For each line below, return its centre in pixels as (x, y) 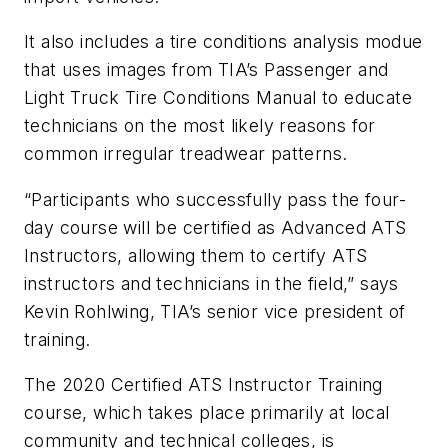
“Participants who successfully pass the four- (215, 199)
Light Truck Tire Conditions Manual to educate (218, 98)
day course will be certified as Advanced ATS (215, 227)
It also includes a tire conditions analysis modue (223, 42)
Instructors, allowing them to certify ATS (196, 255)
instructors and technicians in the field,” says (211, 283)
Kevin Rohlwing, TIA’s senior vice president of (215, 311)
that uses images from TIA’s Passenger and (206, 70)
